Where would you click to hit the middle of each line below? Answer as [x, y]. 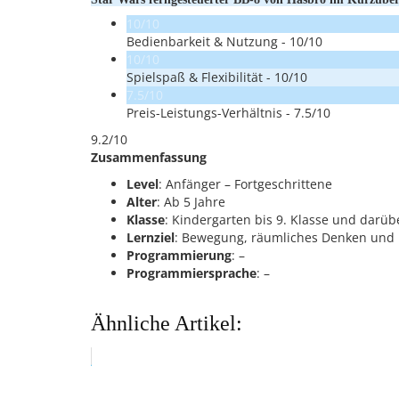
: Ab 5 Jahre [191, 202]
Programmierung [179, 255]
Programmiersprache [191, 273]
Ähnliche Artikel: [167, 323]
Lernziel [151, 237]
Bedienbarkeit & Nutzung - [208, 41]
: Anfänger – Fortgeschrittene [245, 184]
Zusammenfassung [149, 157]
